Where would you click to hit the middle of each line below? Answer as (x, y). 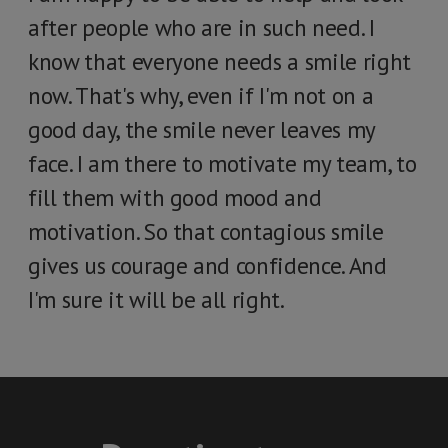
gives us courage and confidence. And (207, 265)
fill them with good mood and (175, 197)
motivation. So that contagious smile (206, 231)
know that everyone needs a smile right (219, 61)
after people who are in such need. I (201, 27)
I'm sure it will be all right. (156, 299)
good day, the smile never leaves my (201, 129)
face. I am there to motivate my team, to (222, 163)
